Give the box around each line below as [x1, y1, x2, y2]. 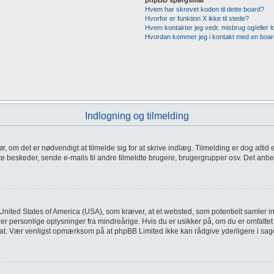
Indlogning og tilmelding [85, 111, 189, 121]
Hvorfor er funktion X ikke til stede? [144, 15, 249, 22]
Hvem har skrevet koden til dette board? [144, 6, 264, 13]
